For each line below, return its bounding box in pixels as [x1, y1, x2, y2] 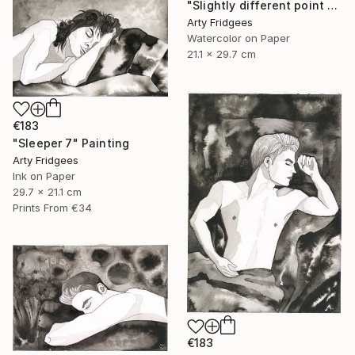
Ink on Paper [13, 169, 75, 182]
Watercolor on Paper [187, 32, 290, 45]
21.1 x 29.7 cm [187, 48, 256, 61]
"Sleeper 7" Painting [13, 136, 130, 150]
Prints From [13, 200, 68, 214]
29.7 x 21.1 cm [13, 185, 82, 198]
